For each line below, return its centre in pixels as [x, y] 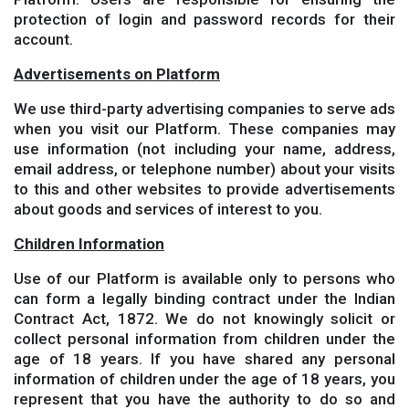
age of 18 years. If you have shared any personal [204, 359]
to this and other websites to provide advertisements [204, 189]
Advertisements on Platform [117, 74]
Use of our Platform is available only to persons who [204, 278]
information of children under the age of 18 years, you [204, 379]
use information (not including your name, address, [204, 149]
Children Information [89, 244]
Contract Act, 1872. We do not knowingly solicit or [204, 319]
